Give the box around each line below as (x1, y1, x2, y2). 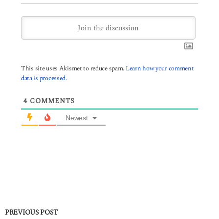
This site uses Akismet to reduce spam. (21, 63, 126, 73)
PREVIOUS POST (5, 207, 58, 218)
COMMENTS (27, 95, 74, 106)
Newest (66, 113, 88, 122)
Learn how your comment (125, 63, 194, 73)
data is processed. (21, 73, 67, 83)
